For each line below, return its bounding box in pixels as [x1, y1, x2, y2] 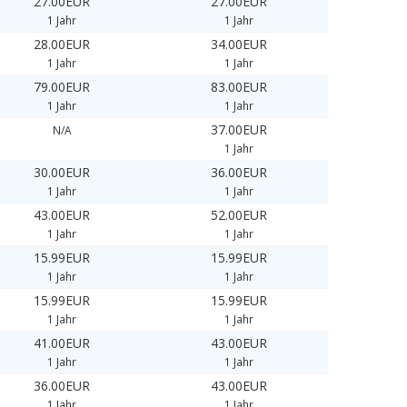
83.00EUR [211, 78, 268, 96]
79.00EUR [34, 78, 91, 96]
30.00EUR [34, 164, 91, 182]
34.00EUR [211, 35, 268, 54]
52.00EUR [211, 206, 268, 224]
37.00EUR [211, 121, 268, 139]
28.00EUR [34, 35, 91, 54]
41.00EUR [34, 334, 91, 352]
